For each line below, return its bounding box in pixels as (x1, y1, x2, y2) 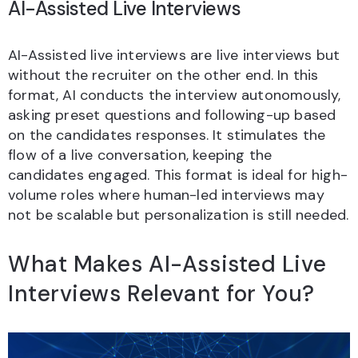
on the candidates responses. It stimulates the (8, 125, 326, 145)
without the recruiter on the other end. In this (8, 66, 319, 86)
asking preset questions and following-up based (8, 105, 336, 125)
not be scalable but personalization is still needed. (8, 205, 349, 225)
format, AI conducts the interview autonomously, (8, 86, 341, 105)
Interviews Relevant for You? (8, 279, 315, 309)
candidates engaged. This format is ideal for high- (8, 165, 348, 185)
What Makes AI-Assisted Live (8, 249, 327, 280)
